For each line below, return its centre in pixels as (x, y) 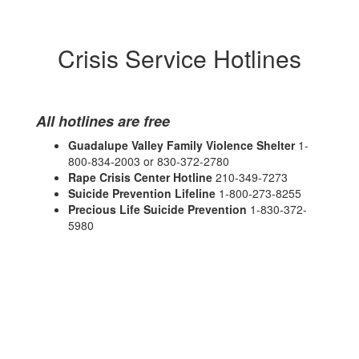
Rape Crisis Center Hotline (142, 177)
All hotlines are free (103, 121)
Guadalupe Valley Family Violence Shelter (183, 145)
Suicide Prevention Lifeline (143, 193)
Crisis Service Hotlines (179, 58)
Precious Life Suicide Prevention (159, 209)
